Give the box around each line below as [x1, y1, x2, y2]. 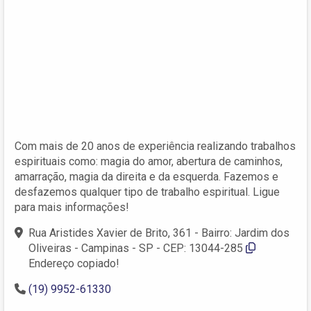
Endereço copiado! [28, 256, 119, 270]
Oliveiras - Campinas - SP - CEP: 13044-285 [28, 241, 243, 255]
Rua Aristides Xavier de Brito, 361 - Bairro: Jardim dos [28, 226, 289, 239]
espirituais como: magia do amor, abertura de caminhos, [15, 154, 283, 168]
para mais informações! [15, 200, 129, 214]
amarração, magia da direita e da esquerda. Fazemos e [15, 169, 278, 183]
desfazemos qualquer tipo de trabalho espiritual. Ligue [15, 185, 280, 199]
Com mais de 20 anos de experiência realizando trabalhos [15, 139, 296, 153]
